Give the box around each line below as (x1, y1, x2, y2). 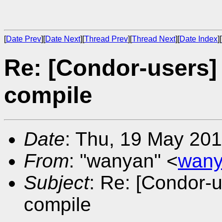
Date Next (45, 35, 80, 43)
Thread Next (132, 35, 175, 43)
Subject (24, 171, 89, 193)
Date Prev (6, 35, 41, 43)
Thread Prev (84, 35, 128, 43)
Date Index (179, 35, 218, 43)
